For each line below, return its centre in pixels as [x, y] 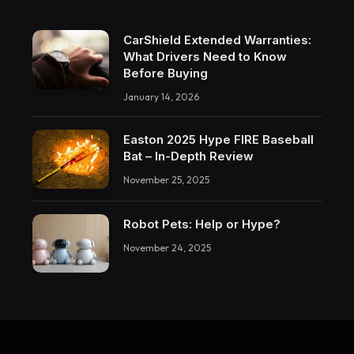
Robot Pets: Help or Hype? [201, 224]
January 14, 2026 [161, 97]
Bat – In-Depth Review [188, 156]
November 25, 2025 [166, 180]
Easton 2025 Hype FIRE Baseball [218, 140]
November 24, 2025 [167, 247]
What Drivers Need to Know [205, 57]
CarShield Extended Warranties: [217, 40]
